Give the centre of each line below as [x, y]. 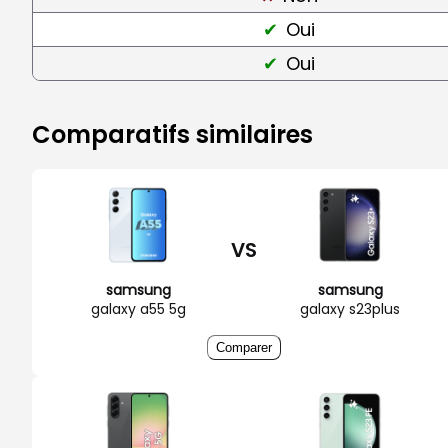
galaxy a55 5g [138, 308]
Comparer [244, 347]
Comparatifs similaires [172, 134]
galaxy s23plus [350, 308]
